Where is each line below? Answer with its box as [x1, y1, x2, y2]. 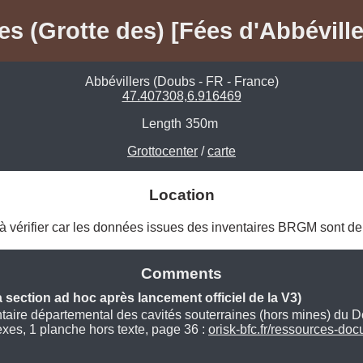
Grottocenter [127, 144, 198, 159]
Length [142, 117, 181, 131]
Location [148, 186, 215, 204]
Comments [141, 265, 222, 283]
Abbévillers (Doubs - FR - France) [84, 75, 279, 89]
